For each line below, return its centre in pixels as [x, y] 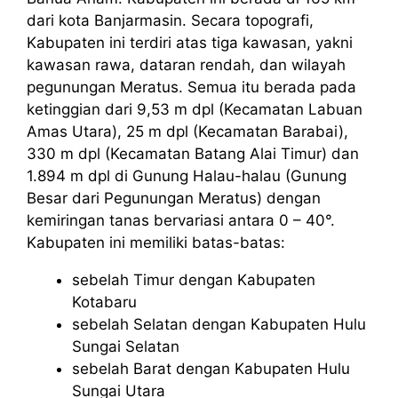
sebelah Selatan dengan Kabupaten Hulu [219, 324]
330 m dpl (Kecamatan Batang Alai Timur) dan [193, 153]
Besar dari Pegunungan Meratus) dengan [174, 198]
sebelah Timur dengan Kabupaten [194, 279]
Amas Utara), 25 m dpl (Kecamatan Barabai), [187, 131]
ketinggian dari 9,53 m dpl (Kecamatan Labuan [195, 109]
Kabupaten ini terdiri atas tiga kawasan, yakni [190, 42]
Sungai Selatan [126, 346]
